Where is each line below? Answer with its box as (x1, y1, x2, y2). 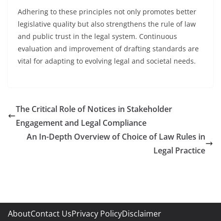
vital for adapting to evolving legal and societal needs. (18, 56, 196, 66)
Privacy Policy (72, 208, 122, 219)
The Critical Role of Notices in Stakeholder (16, 104, 172, 114)
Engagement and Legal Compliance (16, 117, 147, 128)
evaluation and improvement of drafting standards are (18, 44, 199, 53)
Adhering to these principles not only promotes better (18, 7, 196, 16)
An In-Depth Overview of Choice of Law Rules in (27, 131, 205, 142)
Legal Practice (153, 145, 205, 156)
